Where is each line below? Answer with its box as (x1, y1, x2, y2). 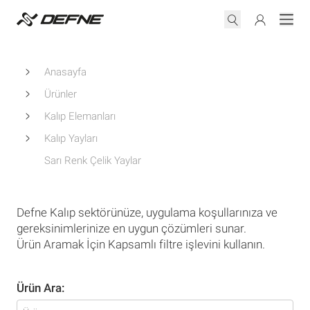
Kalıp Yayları (44, 132, 98, 145)
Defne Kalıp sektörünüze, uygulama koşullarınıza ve (17, 206, 277, 219)
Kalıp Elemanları (44, 110, 116, 122)
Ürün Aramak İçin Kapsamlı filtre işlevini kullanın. (17, 237, 265, 251)
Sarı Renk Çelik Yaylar (44, 154, 141, 167)
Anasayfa (44, 66, 86, 78)
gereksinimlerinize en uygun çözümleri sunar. (17, 221, 246, 235)
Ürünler (44, 88, 77, 100)
